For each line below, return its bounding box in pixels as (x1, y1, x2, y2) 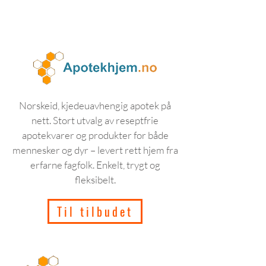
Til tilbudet (57, 202, 133, 220)
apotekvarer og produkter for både (21, 129, 169, 141)
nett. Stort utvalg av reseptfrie (31, 114, 159, 126)
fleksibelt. (74, 173, 116, 186)
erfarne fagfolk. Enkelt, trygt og (30, 159, 160, 171)
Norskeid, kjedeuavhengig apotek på (19, 99, 171, 112)
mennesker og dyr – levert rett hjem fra (12, 144, 178, 156)
